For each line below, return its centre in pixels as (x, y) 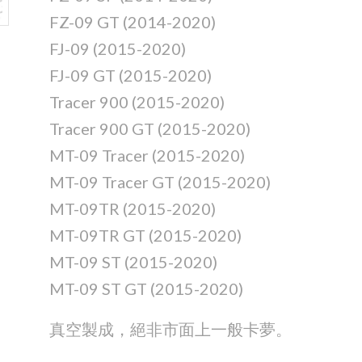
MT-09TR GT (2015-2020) (145, 236)
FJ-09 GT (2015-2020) (130, 76)
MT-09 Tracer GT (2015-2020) (160, 182)
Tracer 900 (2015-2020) (137, 102)
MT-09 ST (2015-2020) (133, 262)
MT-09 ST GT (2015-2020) (146, 289)
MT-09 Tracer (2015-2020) (147, 156)
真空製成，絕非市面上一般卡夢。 (170, 329)
